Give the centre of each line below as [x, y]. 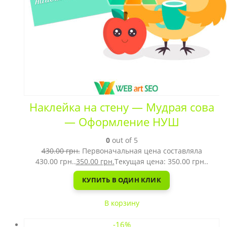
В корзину [122, 203]
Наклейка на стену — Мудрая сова [122, 107]
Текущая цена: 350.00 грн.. [161, 161]
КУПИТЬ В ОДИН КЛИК [122, 180]
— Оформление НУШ [122, 122]
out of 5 [124, 140]
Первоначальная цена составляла [142, 150]
